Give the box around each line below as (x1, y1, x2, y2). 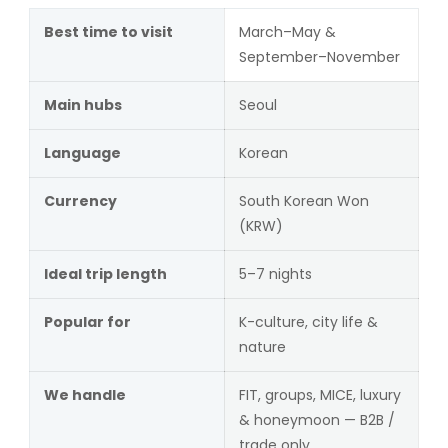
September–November (238, 47, 400, 67)
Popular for (43, 312, 131, 332)
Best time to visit (43, 22, 173, 42)
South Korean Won (238, 191, 369, 211)
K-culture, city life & (238, 312, 378, 332)
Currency (43, 191, 117, 211)
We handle (43, 385, 126, 405)
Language (43, 143, 121, 163)
